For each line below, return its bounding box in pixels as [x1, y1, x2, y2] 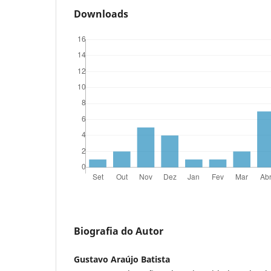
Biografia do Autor [74, 224, 163, 238]
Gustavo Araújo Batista [74, 253, 170, 265]
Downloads [74, 7, 128, 21]
